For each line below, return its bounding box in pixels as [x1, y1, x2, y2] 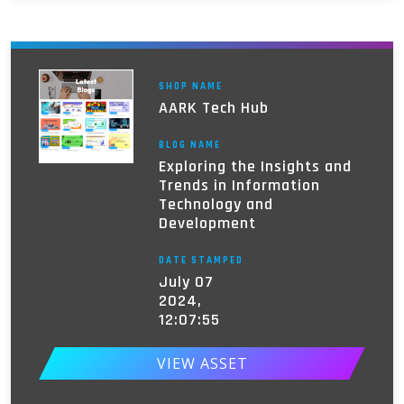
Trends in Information [158, 174, 320, 196]
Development [158, 212, 256, 234]
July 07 [158, 271, 214, 292]
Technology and [158, 193, 273, 215]
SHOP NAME [158, 79, 223, 93]
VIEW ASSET [156, 353, 248, 373]
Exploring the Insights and [158, 155, 352, 177]
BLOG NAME [158, 138, 221, 151]
